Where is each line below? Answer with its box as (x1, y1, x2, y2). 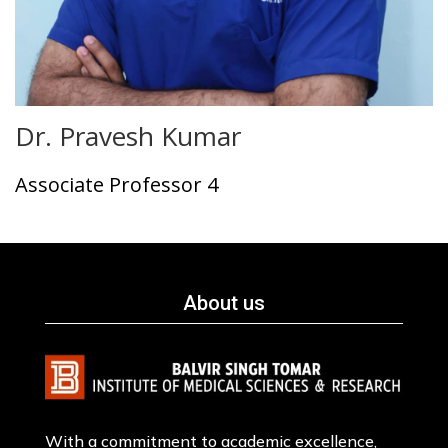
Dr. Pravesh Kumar (15, 118, 241, 154)
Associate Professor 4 (15, 171, 218, 198)
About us (182, 291, 265, 315)
